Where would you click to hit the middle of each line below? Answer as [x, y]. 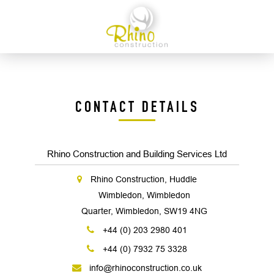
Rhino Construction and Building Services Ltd [137, 154]
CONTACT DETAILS [137, 108]
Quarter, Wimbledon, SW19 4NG [145, 211]
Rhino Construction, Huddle [143, 179]
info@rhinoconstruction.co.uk [144, 268]
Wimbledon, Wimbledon [145, 195]
